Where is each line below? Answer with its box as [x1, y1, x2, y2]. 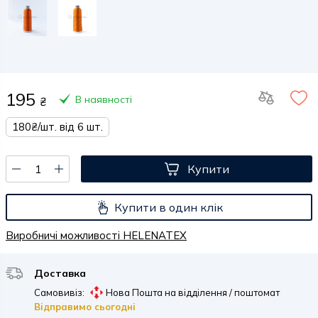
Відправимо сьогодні [34, 301, 136, 312]
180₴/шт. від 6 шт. [12, 120, 103, 133]
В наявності [75, 93, 132, 106]
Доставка [34, 267, 86, 280]
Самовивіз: [34, 286, 84, 298]
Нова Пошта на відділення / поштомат [106, 286, 280, 298]
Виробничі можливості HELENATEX [6, 229, 187, 242]
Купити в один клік [114, 199, 223, 214]
